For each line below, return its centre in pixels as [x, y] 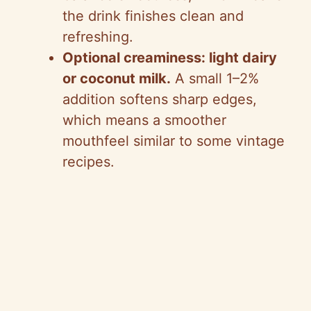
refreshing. [98, 37]
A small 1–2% [215, 79]
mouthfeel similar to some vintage [174, 141]
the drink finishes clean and [153, 16]
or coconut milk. [117, 79]
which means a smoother [144, 120]
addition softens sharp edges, [160, 100]
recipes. [89, 162]
